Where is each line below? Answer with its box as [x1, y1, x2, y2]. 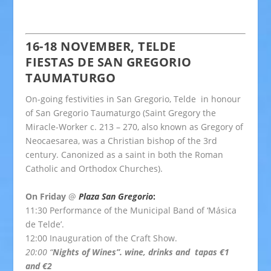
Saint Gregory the [145, 107, 217, 119]
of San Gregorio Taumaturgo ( [25, 107, 146, 119]
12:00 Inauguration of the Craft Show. [25, 232, 178, 244]
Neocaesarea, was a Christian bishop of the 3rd [25, 135, 218, 147]
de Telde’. [25, 218, 65, 230]
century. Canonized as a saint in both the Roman [25, 149, 224, 161]
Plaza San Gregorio [79, 190, 154, 202]
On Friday [25, 190, 67, 202]
